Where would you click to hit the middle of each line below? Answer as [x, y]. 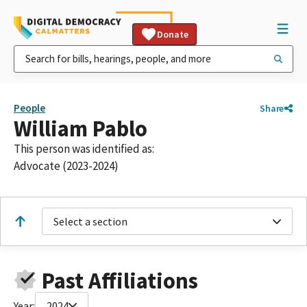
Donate [173, 34]
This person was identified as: [84, 149]
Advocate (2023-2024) [66, 166]
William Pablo [81, 128]
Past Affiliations [120, 280]
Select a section [90, 221]
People [29, 108]
